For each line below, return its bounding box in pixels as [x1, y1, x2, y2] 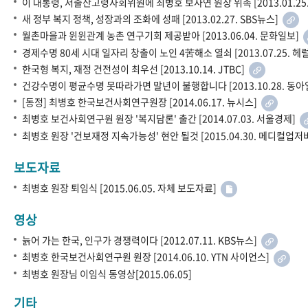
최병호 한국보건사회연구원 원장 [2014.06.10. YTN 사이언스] [22, 250, 274, 264]
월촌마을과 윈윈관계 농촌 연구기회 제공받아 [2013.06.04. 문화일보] [22, 28, 303, 43]
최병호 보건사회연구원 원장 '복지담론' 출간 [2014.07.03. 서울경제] [22, 111, 300, 126]
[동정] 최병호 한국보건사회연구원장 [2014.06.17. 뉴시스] [22, 95, 261, 109]
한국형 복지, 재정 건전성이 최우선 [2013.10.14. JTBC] [22, 61, 249, 76]
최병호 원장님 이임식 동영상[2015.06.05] [22, 266, 194, 280]
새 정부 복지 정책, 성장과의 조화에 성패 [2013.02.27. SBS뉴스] [22, 12, 283, 26]
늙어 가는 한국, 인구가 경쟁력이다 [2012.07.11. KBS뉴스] [22, 233, 261, 247]
